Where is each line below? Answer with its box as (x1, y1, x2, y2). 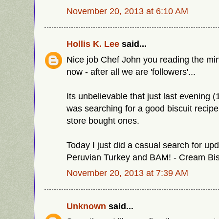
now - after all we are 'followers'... (66, 66, 196, 77)
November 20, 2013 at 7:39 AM (66, 168, 188, 178)
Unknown (66, 200, 106, 211)
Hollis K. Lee (66, 39, 119, 49)
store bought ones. (66, 115, 139, 126)
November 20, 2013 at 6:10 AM (66, 5, 188, 16)
